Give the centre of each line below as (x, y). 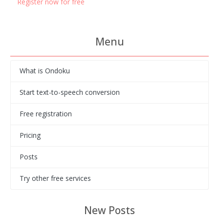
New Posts (109, 210)
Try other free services (55, 178)
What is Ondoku (44, 71)
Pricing (30, 135)
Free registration (45, 114)
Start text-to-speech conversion (69, 92)
